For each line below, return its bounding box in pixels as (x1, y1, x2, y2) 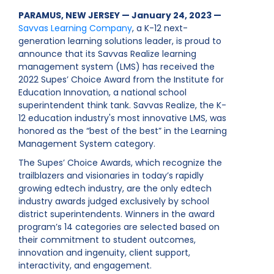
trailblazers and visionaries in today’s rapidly (18, 169, 204, 182)
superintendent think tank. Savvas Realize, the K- (18, 99, 226, 111)
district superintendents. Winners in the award (18, 208, 215, 220)
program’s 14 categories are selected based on (18, 221, 220, 233)
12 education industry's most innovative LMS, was (18, 112, 226, 124)
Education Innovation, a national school (18, 86, 187, 98)
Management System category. (18, 138, 155, 150)
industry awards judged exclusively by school (18, 195, 209, 207)
